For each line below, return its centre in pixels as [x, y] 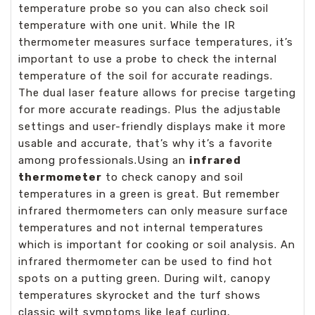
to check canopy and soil [173, 177]
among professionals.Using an [104, 160]
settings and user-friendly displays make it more [152, 127]
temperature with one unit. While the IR [127, 25]
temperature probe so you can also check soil [143, 8]
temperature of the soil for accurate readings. [146, 76]
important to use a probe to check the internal [148, 59]
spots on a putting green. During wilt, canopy [144, 278]
